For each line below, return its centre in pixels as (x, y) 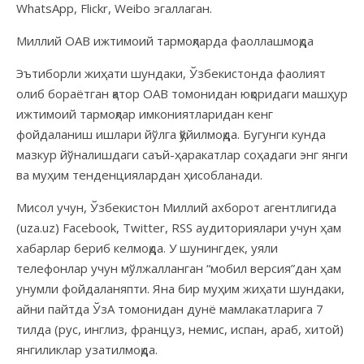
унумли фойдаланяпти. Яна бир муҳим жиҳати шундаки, (180, 288)
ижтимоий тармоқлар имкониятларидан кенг (145, 113)
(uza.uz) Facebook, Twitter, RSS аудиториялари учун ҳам (179, 227)
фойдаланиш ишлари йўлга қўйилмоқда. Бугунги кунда (171, 134)
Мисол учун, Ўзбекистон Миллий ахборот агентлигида (176, 207)
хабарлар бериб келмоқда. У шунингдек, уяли (147, 247)
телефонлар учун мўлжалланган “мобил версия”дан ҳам (179, 268)
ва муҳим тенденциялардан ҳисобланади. (139, 174)
